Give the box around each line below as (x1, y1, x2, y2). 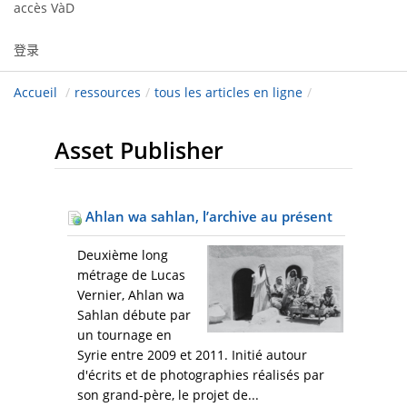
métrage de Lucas (77, 266, 185, 284)
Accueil (14, 84, 57, 102)
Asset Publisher (55, 134, 223, 166)
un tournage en (77, 326, 172, 344)
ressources (74, 84, 141, 102)
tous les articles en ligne (154, 84, 303, 102)
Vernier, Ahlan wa (77, 286, 184, 304)
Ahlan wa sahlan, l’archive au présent (82, 207, 333, 226)
